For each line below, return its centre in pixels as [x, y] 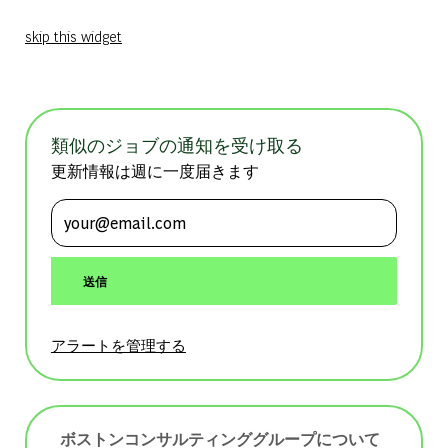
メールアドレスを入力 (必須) [178, 210]
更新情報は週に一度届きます [154, 170]
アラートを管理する [118, 344]
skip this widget [73, 35]
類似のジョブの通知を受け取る [176, 144]
